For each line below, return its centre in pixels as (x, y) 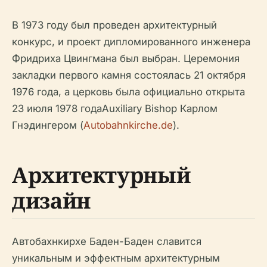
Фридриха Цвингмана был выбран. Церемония (126, 59)
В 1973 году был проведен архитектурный (114, 25)
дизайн (51, 201)
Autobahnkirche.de (128, 125)
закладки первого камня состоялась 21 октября (129, 75)
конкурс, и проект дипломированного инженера (131, 42)
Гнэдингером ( (48, 125)
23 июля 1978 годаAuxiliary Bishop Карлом (115, 109)
